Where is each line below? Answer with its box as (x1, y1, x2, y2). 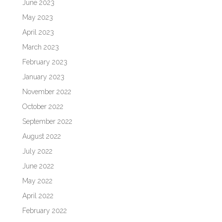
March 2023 (22, 43, 59, 51)
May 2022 (22, 176, 53, 185)
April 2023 (22, 28, 54, 36)
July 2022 (22, 147, 53, 155)
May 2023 (22, 13, 53, 21)
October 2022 (22, 102, 63, 111)
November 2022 (22, 87, 71, 96)
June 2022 (22, 162, 54, 170)
